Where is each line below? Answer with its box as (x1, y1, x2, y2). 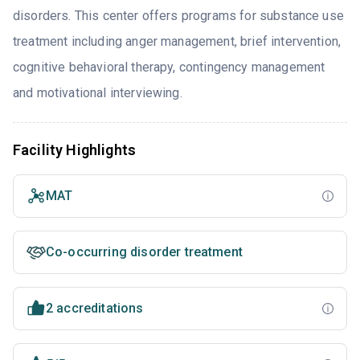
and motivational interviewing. (13, 84, 182, 100)
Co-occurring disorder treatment (46, 243, 243, 260)
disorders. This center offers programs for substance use (13, 7, 344, 23)
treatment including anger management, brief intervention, (13, 33, 342, 49)
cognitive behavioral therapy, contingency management (13, 59, 325, 75)
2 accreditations (46, 300, 144, 316)
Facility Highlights (13, 141, 137, 158)
